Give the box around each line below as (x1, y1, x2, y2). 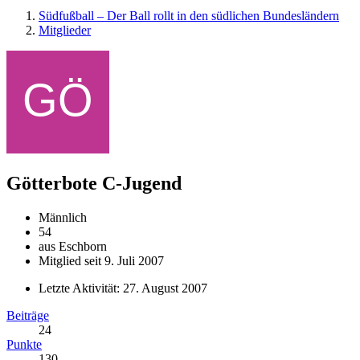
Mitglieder (39, 23, 91, 37)
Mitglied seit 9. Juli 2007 (39, 253, 164, 268)
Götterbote (6, 172, 97, 194)
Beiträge (6, 308, 49, 322)
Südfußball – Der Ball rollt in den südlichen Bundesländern (39, 9, 339, 22)
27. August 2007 (123, 280, 207, 295)
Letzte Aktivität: (39, 280, 123, 295)
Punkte (6, 337, 42, 351)
